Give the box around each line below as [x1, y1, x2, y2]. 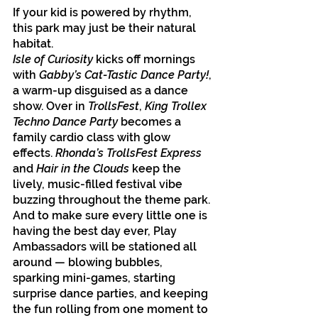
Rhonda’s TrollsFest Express [55, 146, 202, 160]
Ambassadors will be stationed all [13, 239, 199, 253]
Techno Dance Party [13, 114, 118, 128]
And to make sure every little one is [13, 208, 210, 222]
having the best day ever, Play [13, 224, 180, 238]
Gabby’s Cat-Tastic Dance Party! [39, 67, 209, 82]
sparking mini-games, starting [13, 270, 178, 285]
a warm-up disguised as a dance [13, 83, 191, 97]
